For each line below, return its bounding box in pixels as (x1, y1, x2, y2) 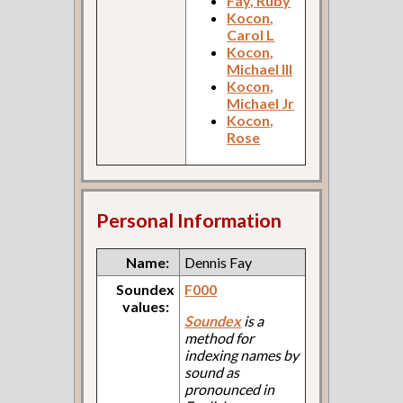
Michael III (227, 60, 293, 78)
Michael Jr (227, 94, 295, 112)
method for (184, 328, 255, 346)
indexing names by (184, 345, 300, 363)
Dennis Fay (184, 253, 253, 271)
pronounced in (184, 380, 275, 398)
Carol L (227, 26, 275, 44)
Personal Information (96, 208, 282, 232)
